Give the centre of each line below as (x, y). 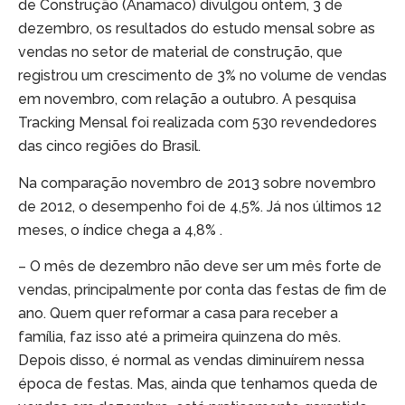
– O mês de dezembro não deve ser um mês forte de (200, 267)
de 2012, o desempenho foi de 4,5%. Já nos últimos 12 (200, 206)
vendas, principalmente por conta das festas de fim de (202, 290)
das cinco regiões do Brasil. (109, 146)
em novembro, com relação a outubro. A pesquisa (187, 99)
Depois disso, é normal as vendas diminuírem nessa (191, 361)
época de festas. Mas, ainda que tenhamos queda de (198, 384)
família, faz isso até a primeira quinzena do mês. (179, 337)
